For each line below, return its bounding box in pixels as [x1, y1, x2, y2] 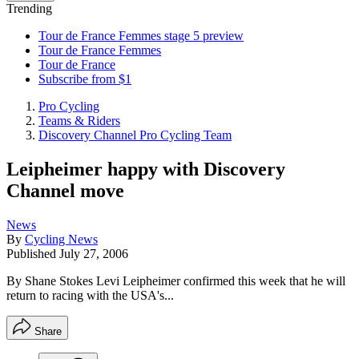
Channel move [6, 179, 124, 201]
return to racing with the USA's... [6, 288, 174, 302]
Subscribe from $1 [38, 72, 131, 86]
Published [6, 246, 59, 260]
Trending [6, 2, 52, 15]
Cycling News [25, 232, 98, 246]
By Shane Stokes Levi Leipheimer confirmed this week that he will [6, 273, 345, 288]
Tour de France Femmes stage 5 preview [38, 29, 244, 42]
